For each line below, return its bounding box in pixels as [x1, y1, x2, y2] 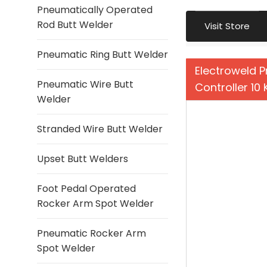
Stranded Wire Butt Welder [37, 122, 163, 136]
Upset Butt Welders [37, 152, 128, 166]
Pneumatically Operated [37, 3, 153, 17]
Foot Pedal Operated [37, 182, 136, 195]
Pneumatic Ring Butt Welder [37, 48, 168, 61]
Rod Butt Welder [37, 18, 113, 32]
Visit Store [204, 20, 250, 33]
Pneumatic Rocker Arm [37, 226, 146, 240]
